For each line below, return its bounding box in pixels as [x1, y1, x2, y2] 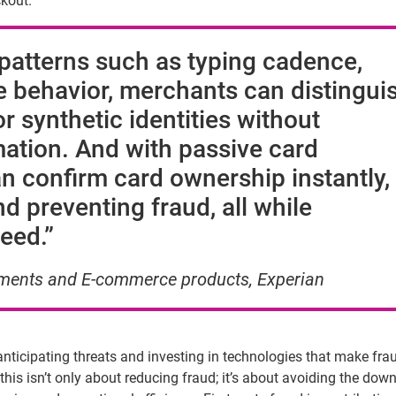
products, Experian [177, 269, 324, 290]
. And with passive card [62, 134, 318, 164]
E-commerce [81, 269, 177, 290]
